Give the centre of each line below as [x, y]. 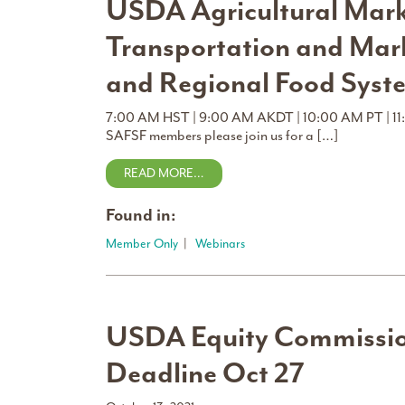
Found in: [141, 215]
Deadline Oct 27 [205, 373]
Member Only [142, 244]
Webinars [220, 244]
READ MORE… [164, 173]
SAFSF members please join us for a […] [222, 136]
